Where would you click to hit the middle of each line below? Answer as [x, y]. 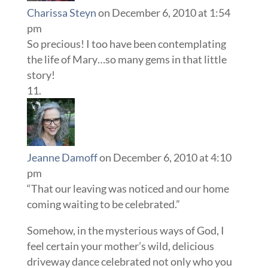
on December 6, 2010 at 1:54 [164, 13]
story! [41, 75]
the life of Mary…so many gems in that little [127, 59]
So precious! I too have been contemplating [126, 44]
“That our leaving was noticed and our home [128, 188]
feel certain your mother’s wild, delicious [120, 246]
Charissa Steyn [61, 13]
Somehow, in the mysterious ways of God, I [125, 230]
